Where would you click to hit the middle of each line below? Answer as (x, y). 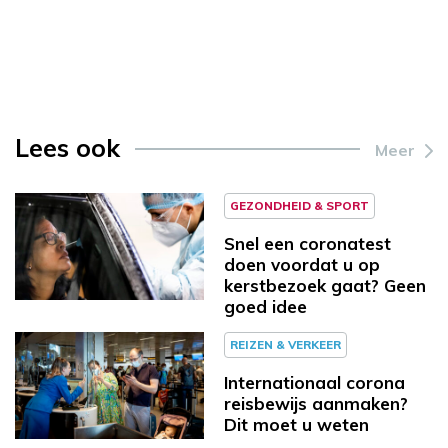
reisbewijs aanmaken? (316, 403)
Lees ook (67, 147)
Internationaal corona (314, 382)
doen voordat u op (302, 264)
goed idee (265, 306)
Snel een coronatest (307, 243)
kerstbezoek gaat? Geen (325, 285)
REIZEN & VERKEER (285, 344)
